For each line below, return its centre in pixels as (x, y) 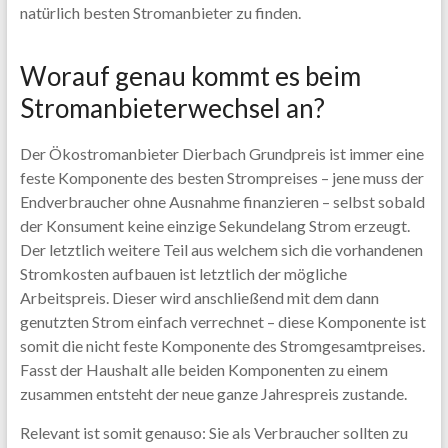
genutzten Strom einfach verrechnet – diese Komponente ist (222, 321)
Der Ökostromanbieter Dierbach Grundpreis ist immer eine (221, 153)
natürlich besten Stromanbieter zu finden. (160, 12)
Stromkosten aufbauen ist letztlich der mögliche (183, 273)
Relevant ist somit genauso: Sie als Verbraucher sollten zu (213, 432)
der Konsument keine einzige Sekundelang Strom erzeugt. (214, 225)
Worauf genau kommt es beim (190, 76)
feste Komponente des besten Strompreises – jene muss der (221, 177)
